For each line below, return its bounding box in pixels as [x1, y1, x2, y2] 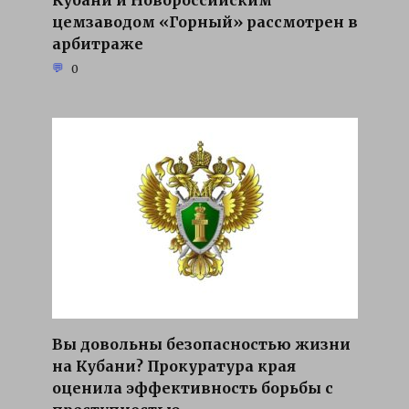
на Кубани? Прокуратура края [51, 356, 296, 375]
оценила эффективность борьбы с [51, 378, 333, 397]
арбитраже [51, 34, 143, 53]
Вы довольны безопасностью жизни [51, 334, 351, 353]
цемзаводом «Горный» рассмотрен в [51, 12, 358, 31]
